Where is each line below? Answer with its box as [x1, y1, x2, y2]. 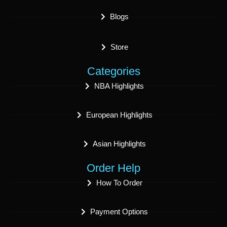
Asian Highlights [92, 139, 146, 148]
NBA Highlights [94, 82, 144, 91]
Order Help [87, 162, 140, 175]
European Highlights [86, 110, 153, 120]
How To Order [96, 178, 142, 187]
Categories [87, 65, 140, 78]
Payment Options [90, 207, 148, 216]
